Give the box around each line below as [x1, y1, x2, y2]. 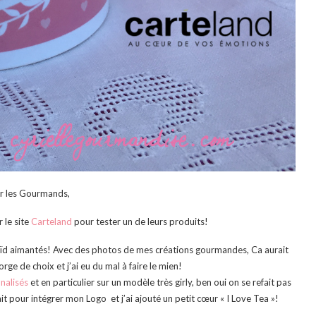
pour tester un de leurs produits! [71, 216, 208, 228]
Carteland [30, 216, 72, 228]
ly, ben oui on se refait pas [186, 276, 292, 288]
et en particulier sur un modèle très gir [30, 276, 186, 288]
